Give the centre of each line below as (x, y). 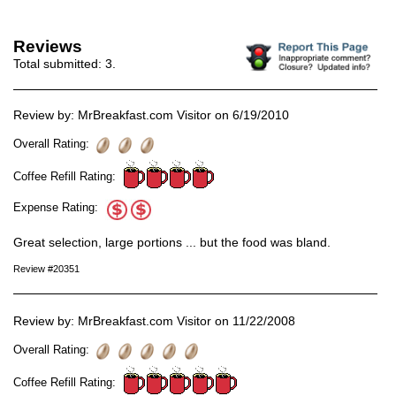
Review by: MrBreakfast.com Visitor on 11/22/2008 (154, 321)
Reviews (48, 46)
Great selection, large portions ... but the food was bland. (172, 243)
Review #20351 (46, 269)
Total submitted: (59, 63)
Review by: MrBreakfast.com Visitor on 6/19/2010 (151, 115)
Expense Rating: (59, 208)
